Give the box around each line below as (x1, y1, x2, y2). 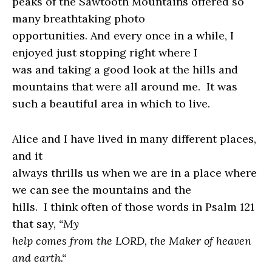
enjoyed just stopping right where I (12, 46, 197, 60)
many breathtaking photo (12, 12, 145, 26)
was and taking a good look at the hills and (12, 63, 238, 77)
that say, (12, 217, 59, 231)
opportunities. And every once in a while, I (12, 29, 234, 43)
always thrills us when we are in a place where (12, 166, 257, 180)
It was (206, 80, 237, 94)
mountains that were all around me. (12, 80, 203, 94)
